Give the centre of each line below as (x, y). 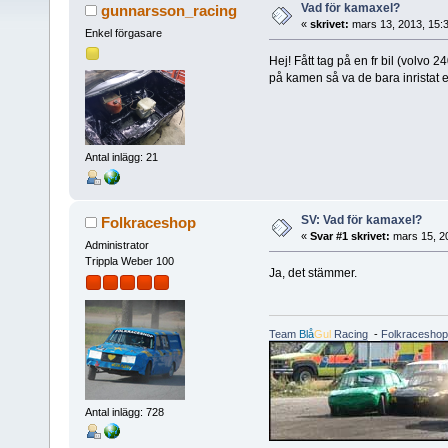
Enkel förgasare (123, 32)
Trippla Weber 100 (129, 260)
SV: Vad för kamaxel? (361, 219)
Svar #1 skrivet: (349, 235)
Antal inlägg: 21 (121, 157)
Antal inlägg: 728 (124, 412)
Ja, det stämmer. (312, 272)
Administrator (116, 244)
